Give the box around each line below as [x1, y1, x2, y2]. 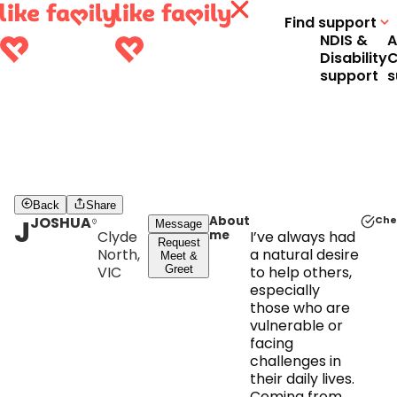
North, [97, 245, 141, 266]
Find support [284, 12, 377, 33]
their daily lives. [250, 369, 354, 390]
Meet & [160, 249, 198, 263]
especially [250, 280, 320, 301]
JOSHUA [30, 213, 91, 234]
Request [157, 236, 200, 250]
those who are [250, 298, 350, 319]
